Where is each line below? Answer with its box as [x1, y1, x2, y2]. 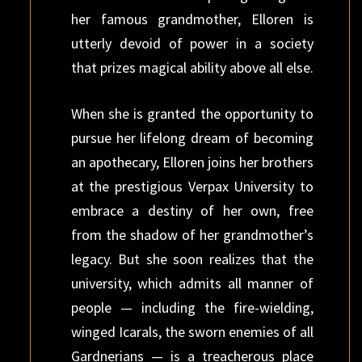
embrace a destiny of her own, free [70, 201, 314, 220]
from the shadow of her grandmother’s [70, 225, 314, 244]
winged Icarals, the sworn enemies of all [70, 322, 314, 341]
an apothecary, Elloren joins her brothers [70, 153, 314, 171]
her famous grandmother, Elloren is [70, 10, 314, 28]
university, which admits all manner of [70, 274, 314, 293]
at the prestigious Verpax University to [70, 177, 314, 196]
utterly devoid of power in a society [70, 34, 314, 53]
